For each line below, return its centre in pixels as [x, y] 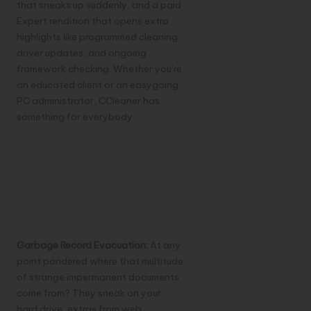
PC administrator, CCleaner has [88, 100]
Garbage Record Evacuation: [83, 245]
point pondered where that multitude [100, 261]
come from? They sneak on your [89, 293]
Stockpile [63, 215]
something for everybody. [76, 116]
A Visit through [89, 144]
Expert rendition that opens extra [93, 20]
